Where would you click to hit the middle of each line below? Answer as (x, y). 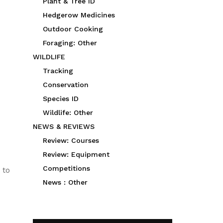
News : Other (65, 182)
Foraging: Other (70, 43)
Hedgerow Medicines (79, 15)
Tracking (58, 71)
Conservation (66, 85)
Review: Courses (71, 140)
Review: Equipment (76, 154)
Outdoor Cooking (73, 29)
